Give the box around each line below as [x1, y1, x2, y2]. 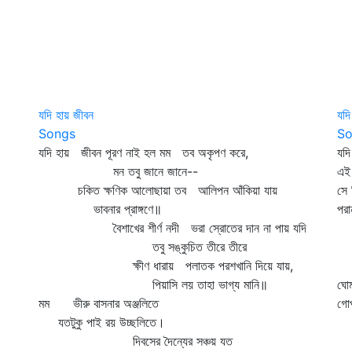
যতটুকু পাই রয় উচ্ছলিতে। [38, 314, 165, 330]
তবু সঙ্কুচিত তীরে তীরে [38, 239, 247, 255]
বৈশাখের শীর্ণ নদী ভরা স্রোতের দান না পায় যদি [38, 220, 306, 236]
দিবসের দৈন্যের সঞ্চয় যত [38, 333, 233, 349]
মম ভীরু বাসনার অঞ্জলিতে [38, 295, 159, 311]
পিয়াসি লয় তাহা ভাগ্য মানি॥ [38, 277, 268, 292]
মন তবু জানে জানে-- [38, 163, 198, 179]
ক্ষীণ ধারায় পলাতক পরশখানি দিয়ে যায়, [38, 258, 293, 273]
